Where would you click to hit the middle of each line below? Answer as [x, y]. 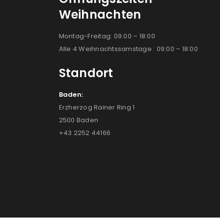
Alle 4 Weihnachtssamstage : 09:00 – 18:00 [128, 49]
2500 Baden [78, 120]
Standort [86, 73]
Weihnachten [100, 15]
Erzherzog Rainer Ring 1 [97, 108]
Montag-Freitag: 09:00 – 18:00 [107, 36]
